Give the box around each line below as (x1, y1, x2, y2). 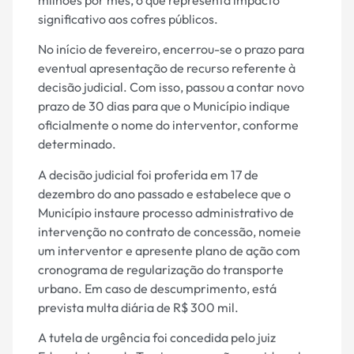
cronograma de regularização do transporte (38, 261, 284, 277)
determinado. (38, 136, 116, 153)
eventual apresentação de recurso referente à (38, 60, 296, 77)
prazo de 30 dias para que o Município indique (38, 98, 290, 115)
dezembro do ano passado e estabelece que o (38, 185, 291, 201)
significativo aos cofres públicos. (38, 10, 218, 27)
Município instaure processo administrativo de (38, 204, 294, 220)
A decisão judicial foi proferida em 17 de (38, 166, 258, 183)
